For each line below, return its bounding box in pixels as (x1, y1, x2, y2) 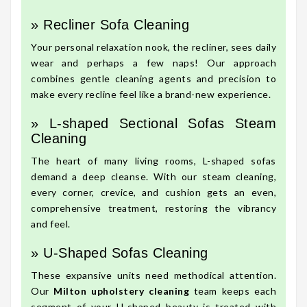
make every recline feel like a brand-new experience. (31, 88, 271, 101)
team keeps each (189, 285, 277, 297)
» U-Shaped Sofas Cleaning (31, 245, 208, 261)
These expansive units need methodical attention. (31, 269, 276, 282)
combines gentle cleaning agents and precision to (31, 73, 276, 85)
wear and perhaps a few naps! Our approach (31, 57, 276, 69)
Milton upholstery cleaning (53, 285, 190, 297)
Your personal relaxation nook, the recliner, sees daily (31, 41, 276, 53)
